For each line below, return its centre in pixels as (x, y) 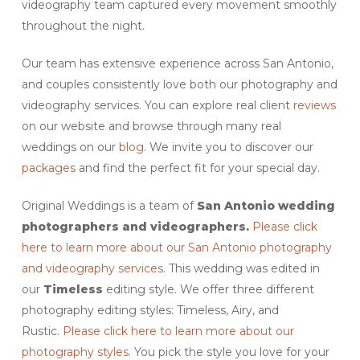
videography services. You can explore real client (157, 105)
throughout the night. (83, 25)
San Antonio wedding (266, 205)
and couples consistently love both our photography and (179, 84)
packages (48, 168)
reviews (314, 105)
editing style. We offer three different (208, 289)
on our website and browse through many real (151, 126)
